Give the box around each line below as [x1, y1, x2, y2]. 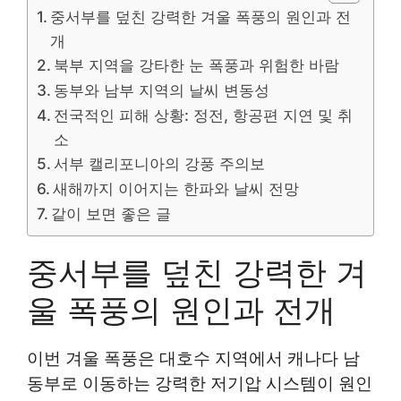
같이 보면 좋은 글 [51, 203, 172, 223]
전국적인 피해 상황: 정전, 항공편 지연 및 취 [54, 105, 354, 124]
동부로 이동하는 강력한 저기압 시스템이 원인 [27, 372, 372, 394]
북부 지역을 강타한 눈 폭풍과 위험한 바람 [54, 55, 340, 74]
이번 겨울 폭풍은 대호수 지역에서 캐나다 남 [27, 347, 360, 369]
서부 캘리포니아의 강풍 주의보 [54, 153, 266, 173]
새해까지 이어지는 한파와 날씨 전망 [53, 178, 300, 198]
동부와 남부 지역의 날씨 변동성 [54, 80, 270, 99]
